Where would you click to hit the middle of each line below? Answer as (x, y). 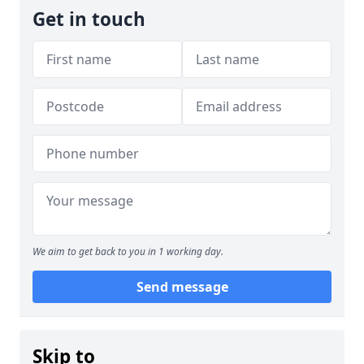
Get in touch (89, 19)
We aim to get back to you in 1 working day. (128, 251)
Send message (182, 287)
